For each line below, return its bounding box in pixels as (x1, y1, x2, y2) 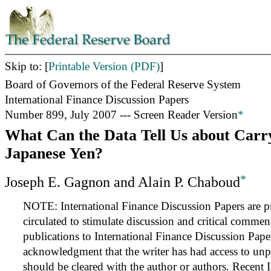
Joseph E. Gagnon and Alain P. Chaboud (5, 174, 240, 191)
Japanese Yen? (5, 144, 103, 162)
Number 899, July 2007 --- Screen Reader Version (5, 108, 238, 122)
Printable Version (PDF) (48, 60, 160, 73)
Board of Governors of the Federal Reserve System (5, 78, 241, 91)
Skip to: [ (5, 60, 48, 73)
